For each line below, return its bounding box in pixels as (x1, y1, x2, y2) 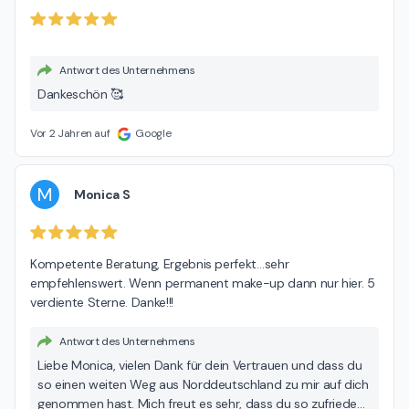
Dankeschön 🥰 (37, 86, 123, 103)
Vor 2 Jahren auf (30, 126, 110, 142)
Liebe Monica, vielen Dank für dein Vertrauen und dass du (37, 356, 362, 373)
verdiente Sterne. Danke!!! (30, 293, 173, 310)
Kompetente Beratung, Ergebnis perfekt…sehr (30, 255, 289, 272)
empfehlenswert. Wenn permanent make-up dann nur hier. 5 (30, 274, 375, 291)
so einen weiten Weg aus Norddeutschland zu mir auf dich (37, 375, 369, 393)
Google (135, 126, 172, 142)
